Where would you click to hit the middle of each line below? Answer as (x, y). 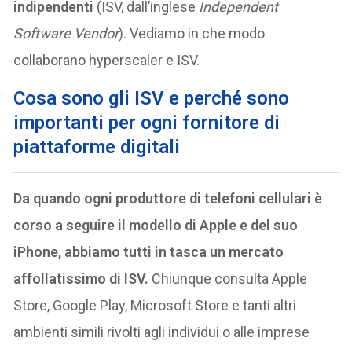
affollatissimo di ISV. (81, 279)
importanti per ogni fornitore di (147, 123)
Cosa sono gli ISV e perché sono (152, 98)
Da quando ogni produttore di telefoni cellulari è (168, 198)
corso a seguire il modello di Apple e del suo (156, 225)
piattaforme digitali (97, 147)
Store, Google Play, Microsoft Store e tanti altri (155, 305)
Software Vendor (66, 33)
